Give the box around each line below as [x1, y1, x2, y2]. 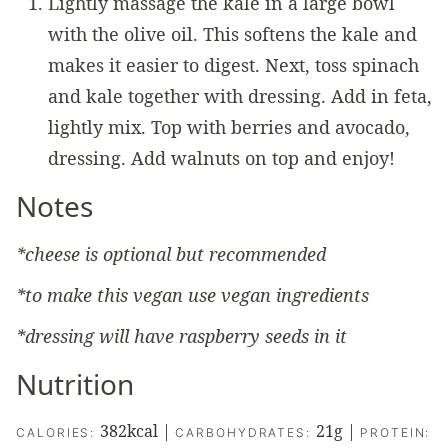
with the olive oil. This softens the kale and [48, 22, 417, 47]
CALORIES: [16, 425, 101, 441]
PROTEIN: [360, 425, 431, 441]
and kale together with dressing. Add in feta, [48, 84, 432, 109]
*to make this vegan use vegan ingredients [16, 283, 369, 308]
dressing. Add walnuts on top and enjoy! [48, 146, 395, 171]
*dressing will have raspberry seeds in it [16, 324, 347, 349]
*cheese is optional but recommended [16, 242, 326, 267]
